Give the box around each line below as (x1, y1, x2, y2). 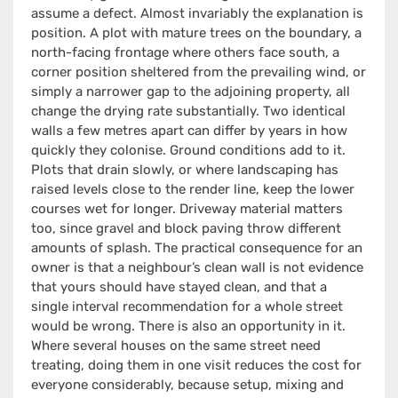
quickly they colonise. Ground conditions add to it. (31, 142, 346, 159)
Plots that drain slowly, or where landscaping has (31, 162, 338, 179)
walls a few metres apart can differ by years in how (31, 123, 347, 139)
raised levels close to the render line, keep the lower (31, 181, 354, 198)
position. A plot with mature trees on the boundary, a (31, 25, 362, 42)
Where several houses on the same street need (31, 338, 321, 354)
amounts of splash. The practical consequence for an (31, 240, 362, 257)
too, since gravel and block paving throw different (31, 220, 341, 237)
